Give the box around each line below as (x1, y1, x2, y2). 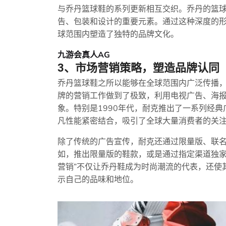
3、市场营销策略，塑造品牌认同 (58, 62, 219, 74)
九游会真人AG (58, 49, 110, 61)
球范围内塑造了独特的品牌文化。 (58, 29, 179, 40)
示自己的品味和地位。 (58, 174, 138, 185)
